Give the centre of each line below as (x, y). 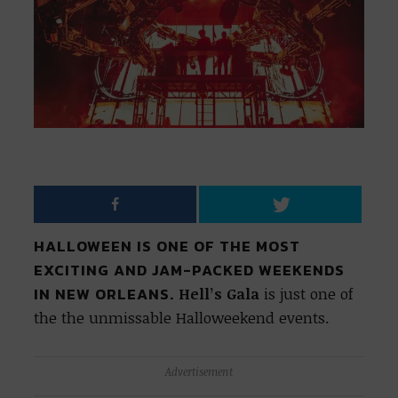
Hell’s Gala (219, 294)
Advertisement (199, 372)
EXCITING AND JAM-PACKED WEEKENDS (190, 271)
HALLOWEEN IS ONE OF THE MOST (167, 247)
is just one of (307, 294)
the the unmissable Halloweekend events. (182, 318)
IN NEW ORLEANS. (104, 295)
